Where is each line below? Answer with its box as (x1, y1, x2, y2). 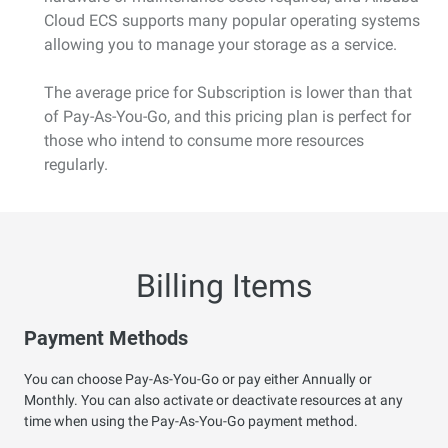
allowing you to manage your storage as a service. (44, 34, 397, 54)
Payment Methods (24, 325, 188, 350)
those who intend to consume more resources (44, 130, 364, 150)
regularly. (44, 154, 108, 174)
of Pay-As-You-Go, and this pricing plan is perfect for (44, 106, 411, 126)
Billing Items (135, 266, 313, 305)
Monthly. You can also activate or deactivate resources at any (24, 391, 403, 408)
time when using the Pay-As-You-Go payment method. (24, 412, 358, 429)
